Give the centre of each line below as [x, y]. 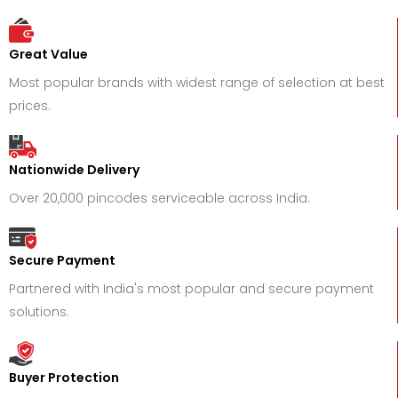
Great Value [48, 55]
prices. [30, 106]
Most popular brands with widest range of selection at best [197, 83]
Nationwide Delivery [74, 169]
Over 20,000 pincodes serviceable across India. [159, 198]
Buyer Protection [64, 377]
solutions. [39, 311]
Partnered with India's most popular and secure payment [191, 288]
